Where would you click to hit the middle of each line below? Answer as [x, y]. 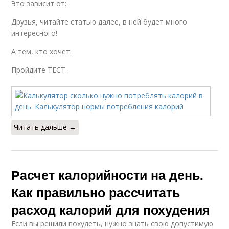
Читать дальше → [45, 127]
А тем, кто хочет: [42, 51]
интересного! [35, 33]
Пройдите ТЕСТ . [40, 70]
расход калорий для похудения [111, 210]
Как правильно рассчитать [96, 192]
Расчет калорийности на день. [108, 175]
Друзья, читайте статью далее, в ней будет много [99, 22]
